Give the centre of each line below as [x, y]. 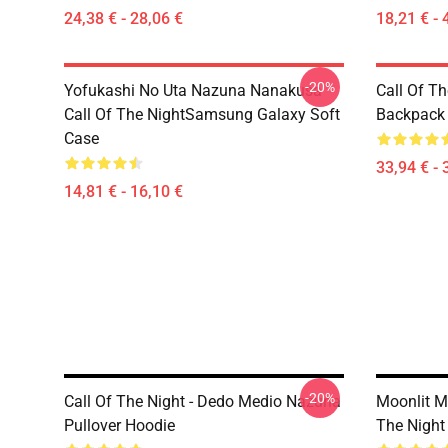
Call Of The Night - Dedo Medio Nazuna [202, 401]
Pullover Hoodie [119, 425]
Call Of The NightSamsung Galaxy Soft [202, 114]
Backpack [410, 114]
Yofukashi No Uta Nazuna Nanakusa [193, 90]
